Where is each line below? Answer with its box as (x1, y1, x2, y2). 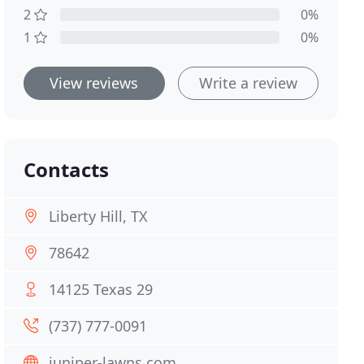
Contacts (24, 156, 110, 183)
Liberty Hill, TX (49, 206, 149, 226)
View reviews (50, 73, 139, 93)
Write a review (198, 73, 297, 93)
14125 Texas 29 (49, 279, 154, 299)
